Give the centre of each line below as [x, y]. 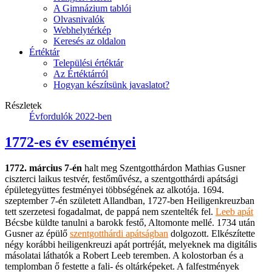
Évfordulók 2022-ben [70, 116]
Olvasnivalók [79, 19]
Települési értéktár [88, 63]
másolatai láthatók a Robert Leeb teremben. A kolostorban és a [124, 255]
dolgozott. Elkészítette [212, 233]
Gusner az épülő [37, 233]
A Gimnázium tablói [92, 8]
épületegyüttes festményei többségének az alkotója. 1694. [114, 189]
